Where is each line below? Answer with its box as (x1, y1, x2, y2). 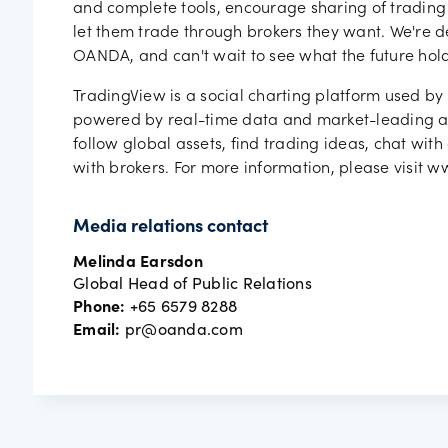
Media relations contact (73, 219, 268, 237)
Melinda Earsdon (73, 249, 203, 271)
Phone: (73, 294, 126, 316)
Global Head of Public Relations (73, 272, 312, 293)
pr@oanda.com (120, 318, 243, 339)
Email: (73, 317, 121, 339)
